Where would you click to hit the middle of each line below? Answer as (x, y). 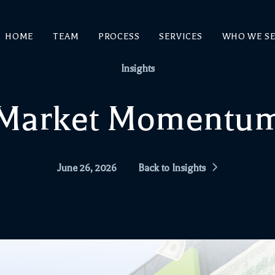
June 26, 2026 (87, 168)
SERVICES (181, 37)
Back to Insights (172, 168)
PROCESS (119, 37)
